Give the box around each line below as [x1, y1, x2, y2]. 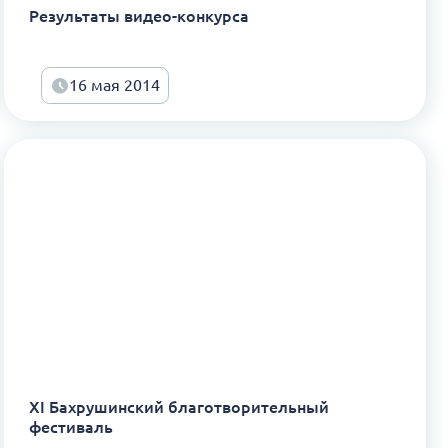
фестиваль [28, 418, 113, 437]
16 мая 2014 [69, 76, 161, 95]
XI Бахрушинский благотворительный [28, 398, 329, 417]
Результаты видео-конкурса [28, 6, 249, 25]
